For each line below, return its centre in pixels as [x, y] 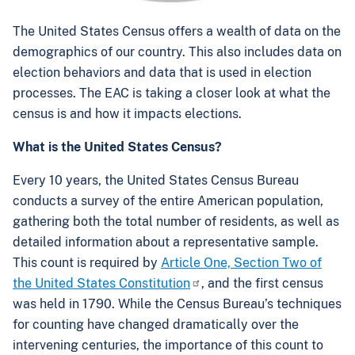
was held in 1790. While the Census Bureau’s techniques [177, 304]
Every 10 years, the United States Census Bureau [156, 180]
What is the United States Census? [119, 147]
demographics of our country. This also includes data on [177, 52]
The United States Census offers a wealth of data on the [177, 31]
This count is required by [87, 263]
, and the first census [262, 283]
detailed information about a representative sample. [166, 242]
